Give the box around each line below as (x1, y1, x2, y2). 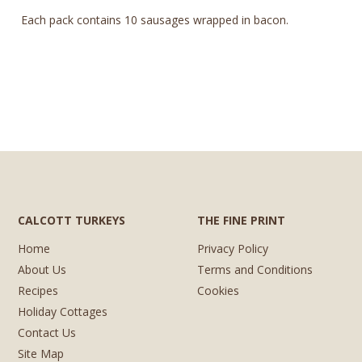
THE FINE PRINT (196, 212, 285, 228)
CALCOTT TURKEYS (18, 212, 125, 228)
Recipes (18, 282, 58, 298)
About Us (18, 261, 66, 277)
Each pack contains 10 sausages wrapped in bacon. (21, 12, 288, 28)
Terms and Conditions (196, 261, 313, 277)
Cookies (196, 282, 239, 298)
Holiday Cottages (18, 303, 107, 319)
